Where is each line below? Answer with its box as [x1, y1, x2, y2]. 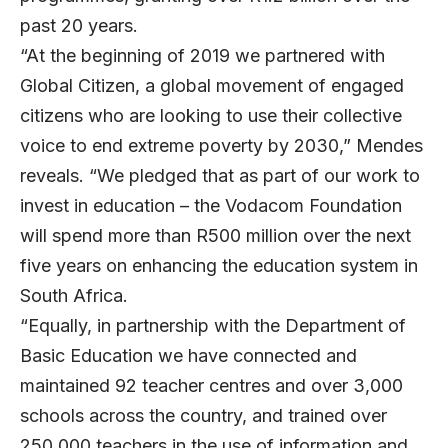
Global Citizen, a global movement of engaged [20, 75, 404, 97]
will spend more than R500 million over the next [20, 225, 411, 247]
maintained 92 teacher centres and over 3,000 [20, 375, 403, 397]
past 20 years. [20, 15, 143, 37]
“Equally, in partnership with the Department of [20, 315, 406, 337]
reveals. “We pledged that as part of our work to [20, 165, 420, 187]
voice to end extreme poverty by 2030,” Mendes [20, 135, 423, 157]
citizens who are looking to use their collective [20, 105, 402, 127]
